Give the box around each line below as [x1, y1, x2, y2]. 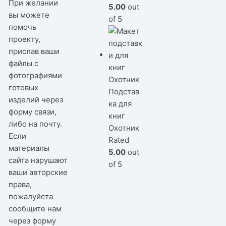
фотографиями [9, 70, 63, 80]
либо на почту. [9, 119, 63, 129]
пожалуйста [9, 191, 53, 201]
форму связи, [9, 106, 57, 117]
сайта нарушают [9, 155, 68, 165]
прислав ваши [9, 46, 60, 56]
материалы [9, 143, 50, 153]
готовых [9, 82, 39, 92]
